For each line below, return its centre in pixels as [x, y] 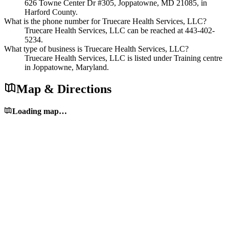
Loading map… [40, 111]
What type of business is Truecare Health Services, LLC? [96, 49]
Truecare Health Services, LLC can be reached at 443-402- [120, 30]
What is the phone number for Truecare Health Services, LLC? [105, 21]
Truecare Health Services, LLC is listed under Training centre [123, 58]
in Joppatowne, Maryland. [67, 67]
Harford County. [51, 12]
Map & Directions [64, 89]
